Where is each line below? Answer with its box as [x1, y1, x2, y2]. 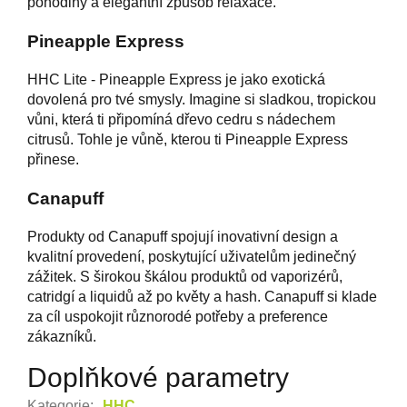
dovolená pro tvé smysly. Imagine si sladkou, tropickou [27, 91, 376, 107]
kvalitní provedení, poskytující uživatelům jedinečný [27, 248, 356, 264]
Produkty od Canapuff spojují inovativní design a [27, 228, 338, 244]
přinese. [27, 151, 79, 167]
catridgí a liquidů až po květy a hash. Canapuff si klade [27, 288, 377, 304]
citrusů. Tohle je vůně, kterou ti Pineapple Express [27, 131, 348, 147]
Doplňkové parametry [27, 362, 289, 392]
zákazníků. [27, 328, 96, 344]
